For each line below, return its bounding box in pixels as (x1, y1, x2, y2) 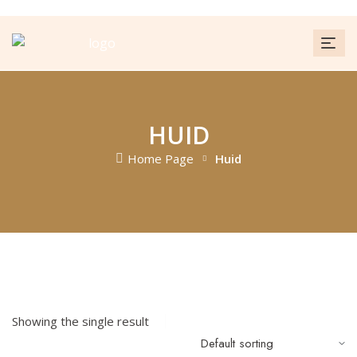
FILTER (193, 312, 226, 328)
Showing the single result (12, 313, 149, 329)
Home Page (127, 151, 194, 167)
